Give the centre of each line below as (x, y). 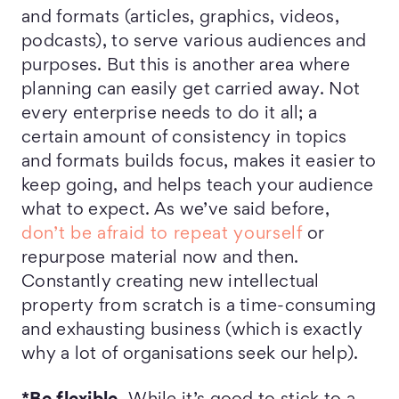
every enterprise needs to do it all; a (170, 114)
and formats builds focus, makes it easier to (199, 162)
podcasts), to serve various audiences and (194, 42)
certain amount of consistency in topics (184, 138)
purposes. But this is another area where (186, 66)
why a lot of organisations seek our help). (190, 354)
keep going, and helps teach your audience (198, 186)
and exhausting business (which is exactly (192, 330)
